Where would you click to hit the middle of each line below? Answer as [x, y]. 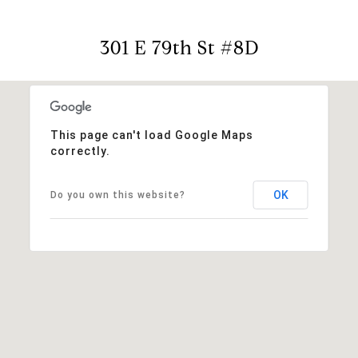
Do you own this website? [117, 195]
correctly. [80, 151]
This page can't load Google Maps [151, 135]
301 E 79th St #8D [179, 48]
